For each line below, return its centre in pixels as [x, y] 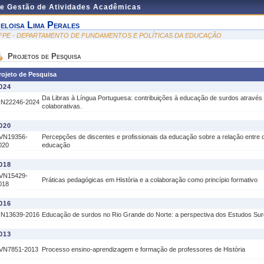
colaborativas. [62, 106]
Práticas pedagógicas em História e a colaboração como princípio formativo [150, 180]
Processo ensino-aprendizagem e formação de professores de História [143, 249]
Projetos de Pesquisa [44, 56]
